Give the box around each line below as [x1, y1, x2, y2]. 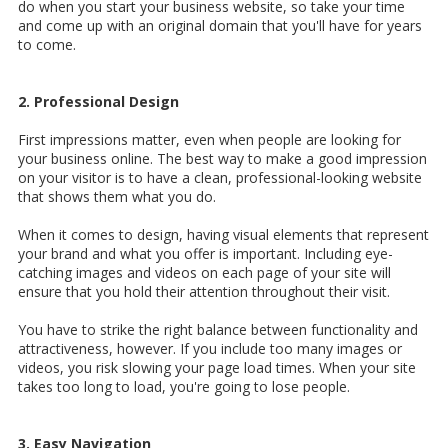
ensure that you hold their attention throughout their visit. [18, 282, 390, 302]
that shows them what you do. [18, 187, 216, 207]
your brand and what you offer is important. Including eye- [18, 244, 393, 264]
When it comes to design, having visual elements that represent [18, 225, 429, 245]
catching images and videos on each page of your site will [18, 263, 391, 283]
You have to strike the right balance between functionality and [18, 320, 418, 340]
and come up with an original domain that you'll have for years [18, 16, 422, 36]
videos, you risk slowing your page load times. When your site [18, 358, 416, 378]
